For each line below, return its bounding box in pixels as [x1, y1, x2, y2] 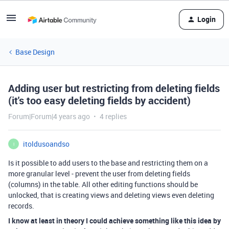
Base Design [15, 47, 55, 57]
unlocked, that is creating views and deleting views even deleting [8, 190, 214, 200]
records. [8, 201, 34, 211]
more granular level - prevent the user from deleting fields [8, 169, 190, 178]
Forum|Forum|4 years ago [8, 111, 90, 121]
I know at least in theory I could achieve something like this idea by [8, 216, 221, 225]
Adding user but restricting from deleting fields [8, 81, 220, 95]
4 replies [100, 111, 127, 121]
